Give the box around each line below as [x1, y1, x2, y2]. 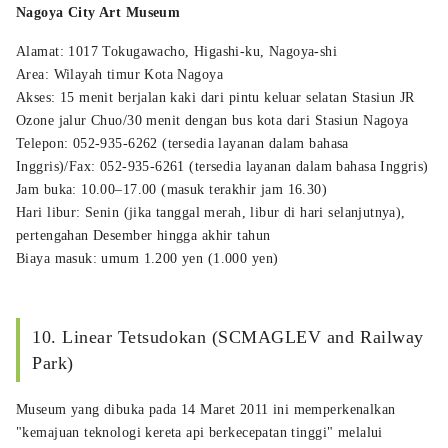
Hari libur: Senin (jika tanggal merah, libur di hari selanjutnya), [16, 204, 406, 220]
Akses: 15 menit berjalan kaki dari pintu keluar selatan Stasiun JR [16, 89, 415, 105]
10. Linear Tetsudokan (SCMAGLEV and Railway [32, 326, 424, 347]
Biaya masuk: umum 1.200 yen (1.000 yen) [16, 250, 279, 266]
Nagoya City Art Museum [16, 4, 181, 20]
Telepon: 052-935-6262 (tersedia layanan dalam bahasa [16, 135, 349, 151]
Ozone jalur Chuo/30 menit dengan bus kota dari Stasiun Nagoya [16, 112, 409, 128]
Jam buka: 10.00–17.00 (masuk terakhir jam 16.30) [16, 181, 328, 197]
